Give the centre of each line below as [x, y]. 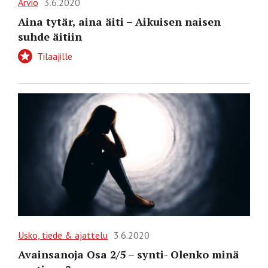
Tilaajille [54, 57]
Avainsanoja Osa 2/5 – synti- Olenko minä [129, 254]
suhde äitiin [50, 37]
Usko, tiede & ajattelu [63, 235]
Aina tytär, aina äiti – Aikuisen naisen [119, 22]
